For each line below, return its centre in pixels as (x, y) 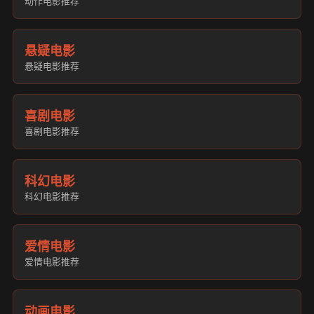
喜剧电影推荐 (52, 131)
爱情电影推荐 (52, 262)
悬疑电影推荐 (52, 66)
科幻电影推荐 (52, 197)
